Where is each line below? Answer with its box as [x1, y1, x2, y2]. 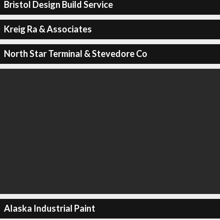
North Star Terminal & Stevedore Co [3, 48, 147, 59]
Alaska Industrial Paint [3, 203, 95, 214]
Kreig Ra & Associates [3, 24, 92, 34]
